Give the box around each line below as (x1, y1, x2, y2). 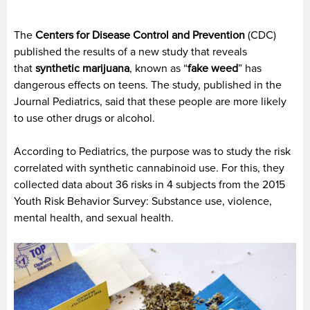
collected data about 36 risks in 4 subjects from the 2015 (14, 177, 285, 192)
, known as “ (129, 61, 188, 75)
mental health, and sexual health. (14, 210, 174, 225)
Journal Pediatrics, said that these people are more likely (14, 94, 286, 109)
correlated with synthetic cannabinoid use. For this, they (14, 161, 284, 175)
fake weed (188, 61, 238, 75)
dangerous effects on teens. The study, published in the (14, 77, 282, 92)
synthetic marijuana (35, 61, 129, 75)
